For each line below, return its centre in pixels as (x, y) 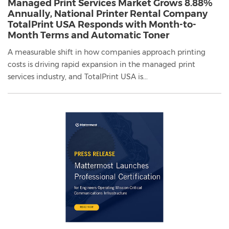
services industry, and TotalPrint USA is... (78, 77)
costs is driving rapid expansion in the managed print (101, 65)
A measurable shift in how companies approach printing (107, 52)
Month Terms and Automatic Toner (88, 36)
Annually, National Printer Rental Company (108, 14)
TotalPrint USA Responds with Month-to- (102, 25)
